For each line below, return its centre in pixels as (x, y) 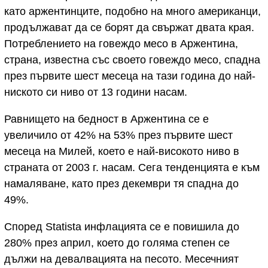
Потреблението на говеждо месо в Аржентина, (121, 44)
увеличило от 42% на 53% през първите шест (118, 135)
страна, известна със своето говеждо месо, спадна (132, 60)
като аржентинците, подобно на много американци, (133, 12)
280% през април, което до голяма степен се (117, 243)
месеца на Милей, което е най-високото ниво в (122, 152)
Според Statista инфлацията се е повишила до (122, 227)
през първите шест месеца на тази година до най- (130, 76)
